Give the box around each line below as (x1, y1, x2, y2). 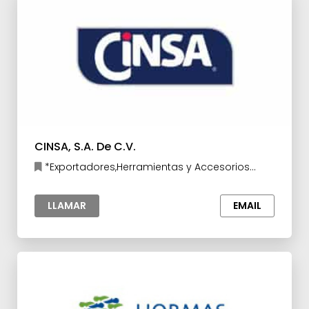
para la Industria (34, 174, 116, 188)
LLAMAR (48, 199, 86, 212)
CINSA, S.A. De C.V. (34, 139, 136, 154)
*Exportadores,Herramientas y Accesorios (42, 160, 250, 174)
